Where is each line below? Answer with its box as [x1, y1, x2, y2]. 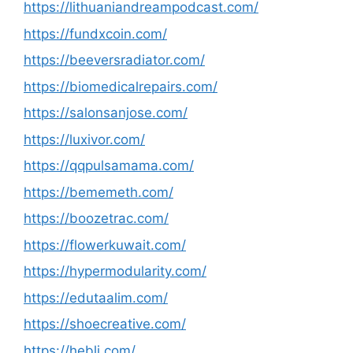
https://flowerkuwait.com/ [24, 236, 186, 253]
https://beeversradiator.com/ [24, 52, 205, 68]
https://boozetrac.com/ [24, 210, 169, 226]
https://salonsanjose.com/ [24, 105, 188, 121]
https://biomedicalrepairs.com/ [24, 78, 217, 95]
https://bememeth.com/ [24, 184, 173, 200]
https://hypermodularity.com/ [24, 263, 206, 279]
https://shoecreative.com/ [24, 316, 186, 332]
